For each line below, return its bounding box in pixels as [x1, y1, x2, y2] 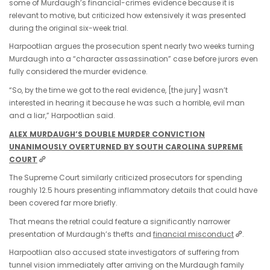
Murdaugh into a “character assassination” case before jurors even [9, 54, 258, 64]
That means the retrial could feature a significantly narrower [9, 216, 230, 227]
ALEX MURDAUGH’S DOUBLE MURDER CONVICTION [9, 128, 205, 139]
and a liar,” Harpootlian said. [9, 110, 115, 121]
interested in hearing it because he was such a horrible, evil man [9, 97, 245, 108]
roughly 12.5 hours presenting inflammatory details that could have [9, 185, 257, 196]
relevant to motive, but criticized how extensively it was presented [9, 10, 246, 20]
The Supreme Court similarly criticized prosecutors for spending [9, 172, 242, 183]
